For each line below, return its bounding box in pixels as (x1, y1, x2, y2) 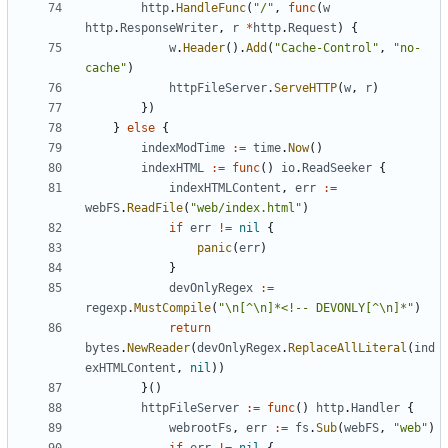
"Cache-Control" (274, 41, 379, 56)
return (169, 321, 211, 336)
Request (288, 21, 337, 36)
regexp (85, 301, 127, 316)
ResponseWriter (120, 21, 218, 36)
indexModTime (141, 141, 225, 156)
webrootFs (169, 421, 232, 436)
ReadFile (127, 201, 183, 216)
